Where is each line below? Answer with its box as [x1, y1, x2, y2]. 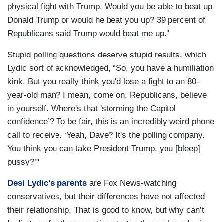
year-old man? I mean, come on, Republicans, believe [7, 90, 207, 100]
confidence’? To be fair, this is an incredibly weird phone [7, 117, 214, 127]
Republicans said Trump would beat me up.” [7, 29, 169, 39]
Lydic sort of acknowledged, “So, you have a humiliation [7, 63, 214, 73]
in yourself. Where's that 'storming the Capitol [7, 104, 176, 113]
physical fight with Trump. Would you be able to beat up [7, 2, 212, 12]
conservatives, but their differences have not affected [7, 192, 205, 202]
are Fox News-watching [87, 178, 176, 188]
